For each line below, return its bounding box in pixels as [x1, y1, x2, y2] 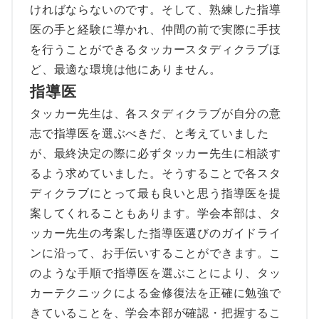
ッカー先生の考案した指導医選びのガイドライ [30, 226, 281, 240]
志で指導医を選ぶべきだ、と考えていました [30, 126, 269, 140]
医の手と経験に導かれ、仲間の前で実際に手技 [30, 22, 281, 36]
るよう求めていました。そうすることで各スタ [30, 166, 281, 180]
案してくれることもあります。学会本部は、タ [30, 206, 281, 220]
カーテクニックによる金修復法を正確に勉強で [30, 286, 281, 300]
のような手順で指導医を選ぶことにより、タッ [30, 266, 281, 280]
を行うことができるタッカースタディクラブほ [30, 42, 281, 56]
